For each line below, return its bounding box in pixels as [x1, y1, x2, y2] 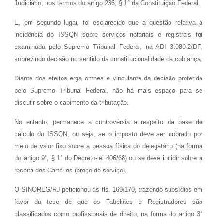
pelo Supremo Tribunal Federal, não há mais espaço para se [15, 87, 202, 94]
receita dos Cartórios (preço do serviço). [15, 167, 127, 174]
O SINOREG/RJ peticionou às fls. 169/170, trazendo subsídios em [15, 186, 202, 193]
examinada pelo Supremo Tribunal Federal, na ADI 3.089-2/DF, [15, 43, 202, 50]
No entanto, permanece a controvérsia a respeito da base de [15, 118, 202, 125]
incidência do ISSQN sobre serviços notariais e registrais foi [15, 31, 202, 38]
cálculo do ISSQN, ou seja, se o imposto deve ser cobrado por [15, 130, 202, 138]
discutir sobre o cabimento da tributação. [15, 99, 129, 106]
